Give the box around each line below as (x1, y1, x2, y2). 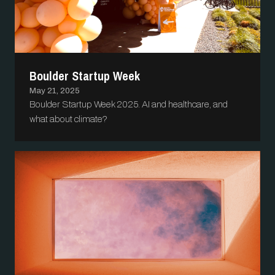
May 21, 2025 (29, 86, 80, 96)
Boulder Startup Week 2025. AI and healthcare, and (29, 99, 228, 110)
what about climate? (29, 114, 107, 125)
